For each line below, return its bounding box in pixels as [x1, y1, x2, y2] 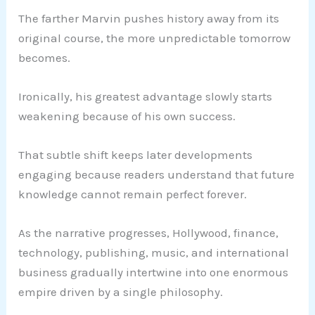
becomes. [18, 50, 71, 65]
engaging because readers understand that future [18, 167, 295, 182]
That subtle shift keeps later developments [18, 148, 253, 162]
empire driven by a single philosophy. [18, 285, 224, 300]
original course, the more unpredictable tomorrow [18, 30, 291, 45]
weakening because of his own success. [18, 108, 236, 123]
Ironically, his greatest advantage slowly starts [18, 89, 273, 103]
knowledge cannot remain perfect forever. [18, 187, 247, 202]
